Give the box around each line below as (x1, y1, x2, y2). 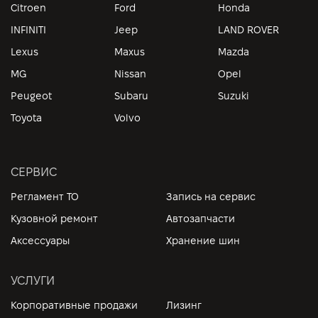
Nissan (114, 68, 146, 80)
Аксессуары (11, 235, 70, 247)
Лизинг (166, 300, 202, 312)
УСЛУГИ (11, 274, 55, 287)
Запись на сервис (166, 191, 256, 203)
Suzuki (218, 90, 249, 102)
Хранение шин (166, 235, 240, 247)
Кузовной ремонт (11, 213, 98, 225)
